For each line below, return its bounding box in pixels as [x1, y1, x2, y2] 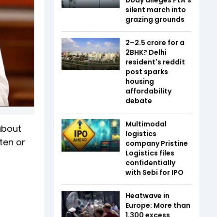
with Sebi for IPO [125, 167, 184, 177]
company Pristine [125, 138, 188, 148]
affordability [125, 86, 171, 96]
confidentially [125, 157, 175, 168]
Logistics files [125, 148, 174, 158]
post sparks [125, 66, 168, 77]
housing [125, 76, 154, 86]
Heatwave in [125, 190, 170, 201]
